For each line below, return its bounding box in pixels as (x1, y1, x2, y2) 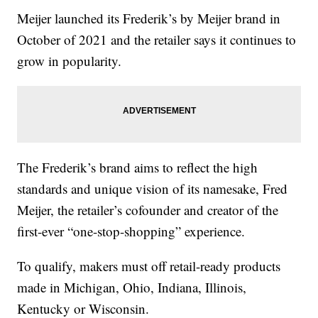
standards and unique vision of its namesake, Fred (17, 180, 288, 198)
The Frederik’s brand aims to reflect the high (17, 158, 258, 177)
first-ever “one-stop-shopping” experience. (17, 222, 246, 241)
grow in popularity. (17, 52, 122, 70)
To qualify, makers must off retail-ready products (17, 257, 281, 275)
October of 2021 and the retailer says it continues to (17, 31, 297, 49)
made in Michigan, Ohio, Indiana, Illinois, (17, 278, 247, 297)
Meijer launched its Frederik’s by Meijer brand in (17, 9, 281, 28)
